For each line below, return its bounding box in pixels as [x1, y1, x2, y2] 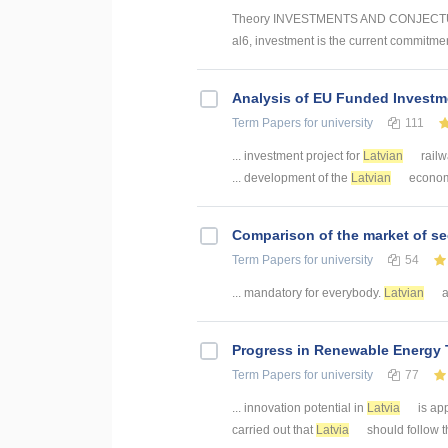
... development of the [232, 171, 351, 186]
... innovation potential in [232, 401, 367, 416]
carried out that [232, 423, 316, 438]
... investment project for [232, 149, 363, 164]
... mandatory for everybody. [232, 286, 384, 301]
